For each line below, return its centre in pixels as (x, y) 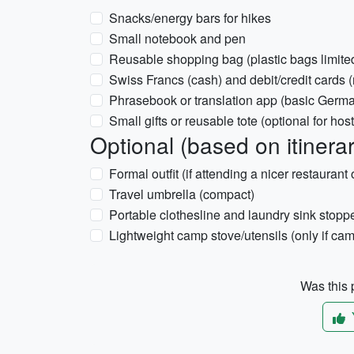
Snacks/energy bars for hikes (190, 18)
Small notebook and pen (177, 38)
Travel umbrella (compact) (182, 194)
